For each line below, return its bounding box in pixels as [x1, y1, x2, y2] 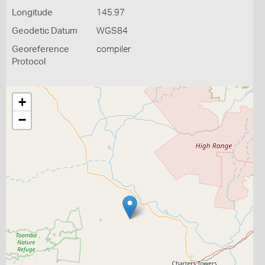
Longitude [12, 8, 53, 17]
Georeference [12, 45, 69, 54]
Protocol [12, 57, 46, 66]
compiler [96, 45, 131, 54]
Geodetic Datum [12, 27, 77, 35]
